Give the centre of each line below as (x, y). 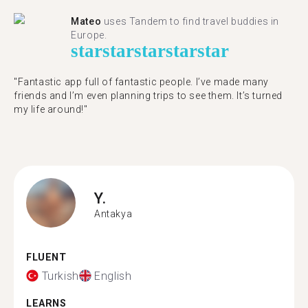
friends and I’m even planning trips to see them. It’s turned (148, 96)
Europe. (89, 35)
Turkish (60, 276)
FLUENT (46, 257)
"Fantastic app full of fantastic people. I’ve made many (142, 82)
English (113, 276)
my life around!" (51, 109)
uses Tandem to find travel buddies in (190, 21)
